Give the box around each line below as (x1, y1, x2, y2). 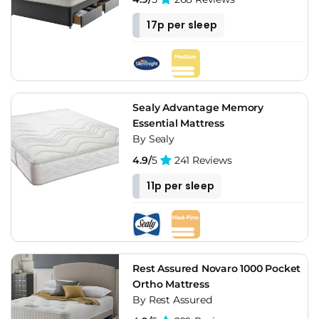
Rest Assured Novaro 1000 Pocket (132, 261, 301, 275)
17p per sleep (147, 17, 218, 32)
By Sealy (132, 132, 174, 145)
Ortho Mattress (132, 277, 209, 291)
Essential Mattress (132, 116, 224, 130)
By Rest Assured (132, 293, 212, 306)
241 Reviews (172, 153, 232, 167)
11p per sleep (147, 178, 215, 193)
